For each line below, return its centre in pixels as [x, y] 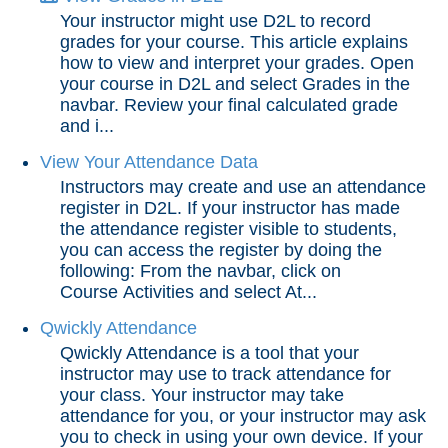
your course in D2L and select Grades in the [235, 84]
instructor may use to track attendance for [225, 374]
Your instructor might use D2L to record [215, 21]
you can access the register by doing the [221, 250]
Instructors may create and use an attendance [243, 187]
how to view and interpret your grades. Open [237, 63]
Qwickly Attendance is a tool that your [209, 353]
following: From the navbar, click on [200, 271]
